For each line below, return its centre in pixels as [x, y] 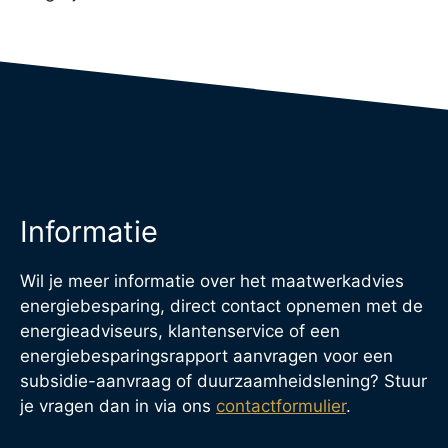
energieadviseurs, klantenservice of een [180, 330]
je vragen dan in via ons [118, 405]
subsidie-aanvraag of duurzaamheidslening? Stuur [223, 380]
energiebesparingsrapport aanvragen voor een [206, 355]
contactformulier [281, 405]
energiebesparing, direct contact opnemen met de [221, 305]
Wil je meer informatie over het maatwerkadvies [212, 280]
